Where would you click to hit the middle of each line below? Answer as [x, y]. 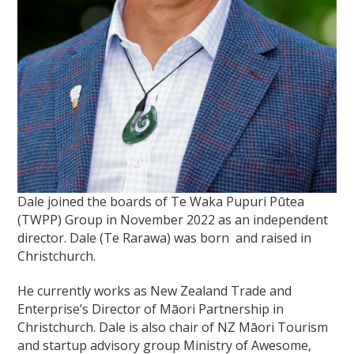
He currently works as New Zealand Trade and [155, 290]
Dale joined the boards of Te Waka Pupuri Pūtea [161, 201]
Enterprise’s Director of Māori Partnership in [151, 309]
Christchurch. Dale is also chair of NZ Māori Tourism [173, 327]
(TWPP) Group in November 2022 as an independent [173, 219]
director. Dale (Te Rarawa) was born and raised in [165, 237]
